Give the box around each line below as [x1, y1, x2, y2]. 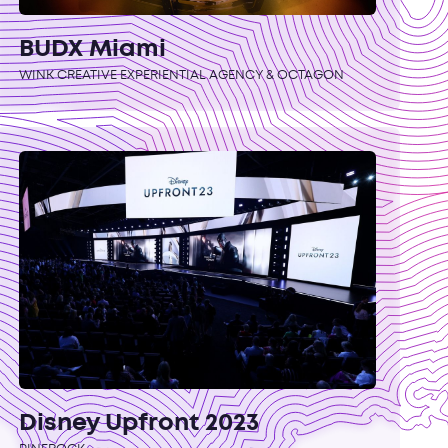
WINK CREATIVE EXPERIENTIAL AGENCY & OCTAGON [18, 69, 344, 81]
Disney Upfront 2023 [18, 413, 259, 435]
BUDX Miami [18, 38, 166, 60]
